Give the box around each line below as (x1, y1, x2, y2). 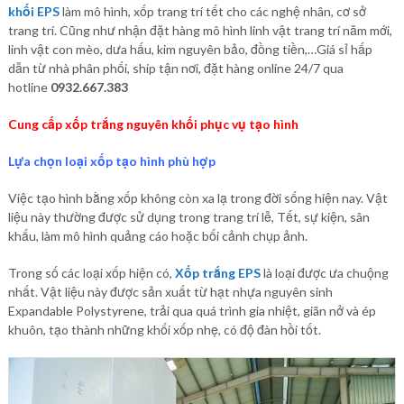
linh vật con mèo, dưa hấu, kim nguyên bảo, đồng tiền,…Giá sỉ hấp (7, 41, 372, 57)
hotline (7, 79, 50, 95)
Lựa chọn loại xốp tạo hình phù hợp (7, 153, 216, 169)
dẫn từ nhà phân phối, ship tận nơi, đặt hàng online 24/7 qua (7, 60, 344, 76)
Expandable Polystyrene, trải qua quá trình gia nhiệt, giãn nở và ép (7, 303, 376, 318)
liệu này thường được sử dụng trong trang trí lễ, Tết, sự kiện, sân (7, 209, 370, 225)
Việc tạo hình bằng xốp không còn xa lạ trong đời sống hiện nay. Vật (7, 190, 388, 206)
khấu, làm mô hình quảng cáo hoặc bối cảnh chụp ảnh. (7, 228, 308, 243)
